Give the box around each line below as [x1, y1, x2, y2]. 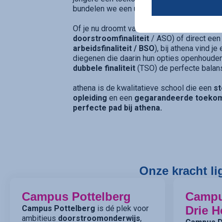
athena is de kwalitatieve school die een [73, 83, 214, 93]
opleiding [73, 93, 108, 103]
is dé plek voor [95, 204, 149, 214]
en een [107, 93, 135, 103]
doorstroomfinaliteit [73, 34, 150, 44]
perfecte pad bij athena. [73, 103, 163, 113]
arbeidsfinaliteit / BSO [73, 44, 155, 54]
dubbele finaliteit [73, 63, 136, 73]
